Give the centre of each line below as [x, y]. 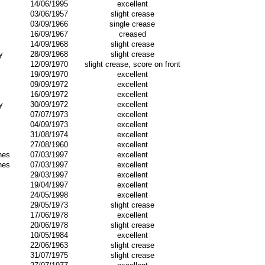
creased [132, 34]
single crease [132, 24]
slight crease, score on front [132, 64]
